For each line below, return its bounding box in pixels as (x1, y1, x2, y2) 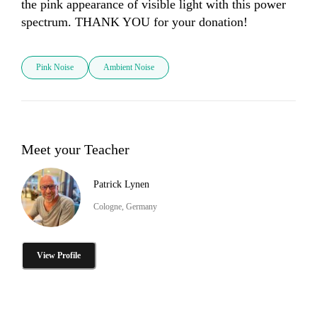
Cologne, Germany (93, 201, 157, 212)
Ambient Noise (103, 62, 154, 73)
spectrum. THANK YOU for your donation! (21, 15, 251, 30)
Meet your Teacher (21, 141, 129, 157)
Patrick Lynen (93, 178, 149, 190)
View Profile (37, 250, 81, 260)
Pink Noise (36, 62, 74, 73)
